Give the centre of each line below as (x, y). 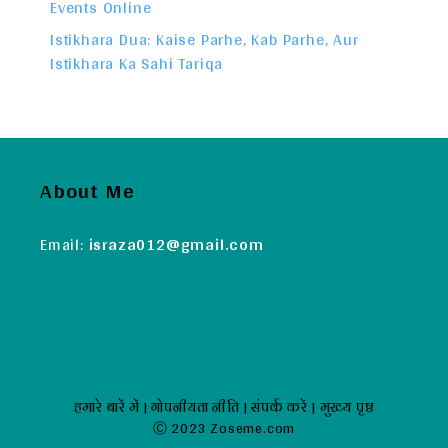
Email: (64, 245)
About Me (87, 190)
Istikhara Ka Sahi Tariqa (137, 64)
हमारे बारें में (107, 407)
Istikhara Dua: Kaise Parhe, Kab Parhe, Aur (204, 40)
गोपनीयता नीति (195, 407)
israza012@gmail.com (176, 245)
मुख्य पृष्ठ (347, 407)
